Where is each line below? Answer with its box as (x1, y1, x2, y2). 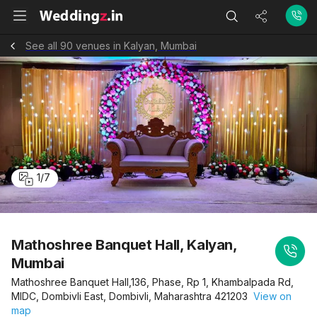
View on (248, 290, 292, 302)
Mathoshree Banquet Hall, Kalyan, (11, 236, 237, 253)
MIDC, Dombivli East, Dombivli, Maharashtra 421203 (11, 290, 248, 302)
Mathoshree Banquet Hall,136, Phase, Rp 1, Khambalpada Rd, (11, 276, 294, 288)
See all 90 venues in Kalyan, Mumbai (25, 39, 197, 52)
